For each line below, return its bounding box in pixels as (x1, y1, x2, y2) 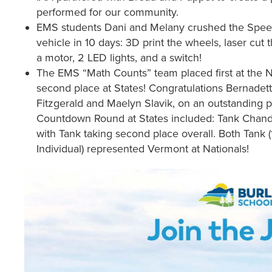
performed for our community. (36, 5, 178, 19)
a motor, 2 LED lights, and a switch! (36, 51, 202, 65)
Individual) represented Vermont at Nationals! (36, 142, 249, 156)
